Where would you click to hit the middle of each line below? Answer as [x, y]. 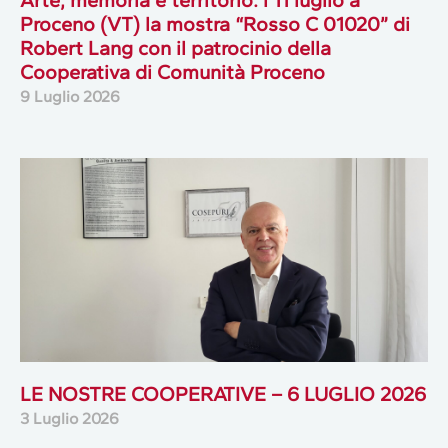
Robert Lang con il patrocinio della [175, 47]
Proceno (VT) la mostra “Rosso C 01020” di [215, 23]
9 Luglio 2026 [70, 96]
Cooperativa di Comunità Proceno [172, 71]
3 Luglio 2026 [69, 418]
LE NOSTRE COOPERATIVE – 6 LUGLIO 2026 [223, 393]
